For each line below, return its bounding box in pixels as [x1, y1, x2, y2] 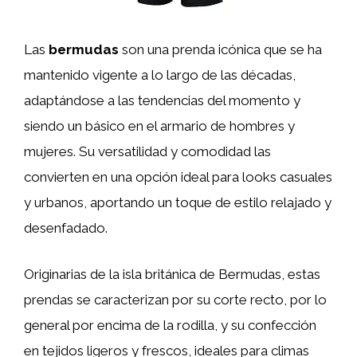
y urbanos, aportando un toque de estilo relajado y [24, 194, 331, 210]
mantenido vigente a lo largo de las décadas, [24, 67, 296, 83]
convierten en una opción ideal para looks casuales [24, 169, 332, 185]
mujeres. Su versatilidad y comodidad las [24, 143, 271, 159]
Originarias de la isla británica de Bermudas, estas [24, 265, 320, 282]
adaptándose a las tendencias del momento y [24, 92, 300, 108]
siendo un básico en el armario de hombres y [24, 118, 295, 134]
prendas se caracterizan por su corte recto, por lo [24, 291, 327, 308]
